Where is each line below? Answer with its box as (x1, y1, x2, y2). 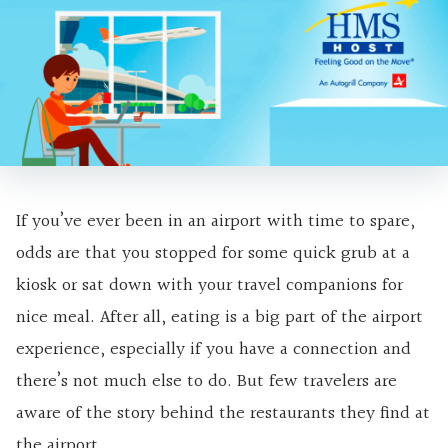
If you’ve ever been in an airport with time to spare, (16, 207, 415, 237)
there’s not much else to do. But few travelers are (16, 367, 397, 397)
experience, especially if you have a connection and (16, 335, 411, 365)
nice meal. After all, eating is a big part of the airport (16, 303, 423, 333)
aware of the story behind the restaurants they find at (16, 399, 430, 429)
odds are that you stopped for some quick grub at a (16, 239, 410, 269)
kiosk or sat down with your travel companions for (16, 271, 403, 301)
